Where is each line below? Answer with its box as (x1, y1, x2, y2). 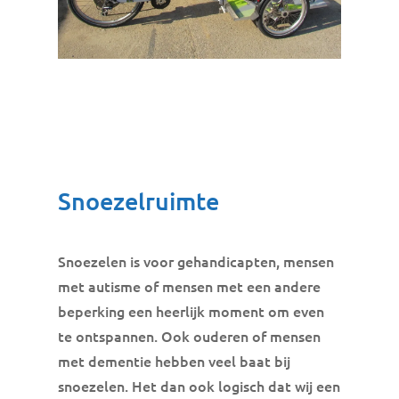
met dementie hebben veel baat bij (57, 350, 290, 370)
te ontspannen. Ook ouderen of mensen (57, 325, 321, 346)
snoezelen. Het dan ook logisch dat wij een (57, 375, 340, 395)
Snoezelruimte (57, 184, 219, 216)
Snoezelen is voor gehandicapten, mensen (57, 250, 334, 271)
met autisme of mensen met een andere (57, 275, 321, 296)
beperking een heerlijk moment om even (57, 300, 324, 321)
